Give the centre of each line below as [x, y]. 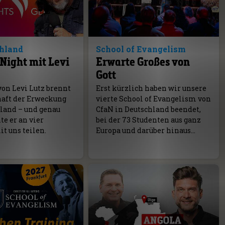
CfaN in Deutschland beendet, [148, 109]
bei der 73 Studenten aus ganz [148, 120]
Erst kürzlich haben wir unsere [151, 88]
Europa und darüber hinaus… [145, 131]
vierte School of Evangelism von [153, 99]
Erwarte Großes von [143, 62]
